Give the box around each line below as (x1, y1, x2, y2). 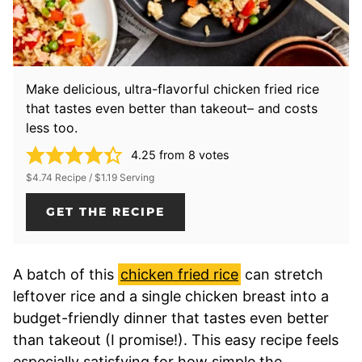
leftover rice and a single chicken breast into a (13, 287, 329, 305)
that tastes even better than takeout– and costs (26, 99, 318, 116)
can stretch (241, 265, 323, 283)
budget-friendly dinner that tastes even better (13, 309, 329, 326)
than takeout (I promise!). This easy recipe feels (13, 330, 339, 348)
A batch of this (13, 265, 118, 283)
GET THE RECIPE (46, 204, 165, 219)
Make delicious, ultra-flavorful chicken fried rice (26, 80, 319, 97)
